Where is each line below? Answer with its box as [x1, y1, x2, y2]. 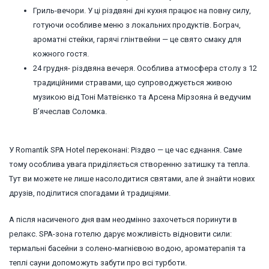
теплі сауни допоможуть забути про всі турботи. [9, 258, 187, 267]
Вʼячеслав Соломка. [33, 107, 107, 116]
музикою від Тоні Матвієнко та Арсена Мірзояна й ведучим [33, 92, 251, 101]
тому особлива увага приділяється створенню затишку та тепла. [9, 160, 250, 169]
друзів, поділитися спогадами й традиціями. [9, 189, 171, 198]
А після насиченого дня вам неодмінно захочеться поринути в [9, 215, 237, 224]
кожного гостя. [33, 49, 89, 58]
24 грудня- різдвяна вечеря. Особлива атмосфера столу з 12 [33, 64, 257, 73]
